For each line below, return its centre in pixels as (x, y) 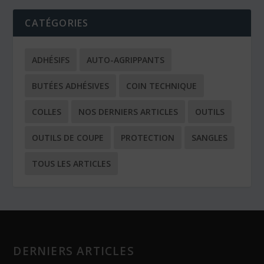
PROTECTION (148, 137)
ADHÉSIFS (51, 60)
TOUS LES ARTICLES (72, 163)
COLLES (47, 111)
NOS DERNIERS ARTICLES (128, 111)
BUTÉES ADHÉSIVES (71, 85)
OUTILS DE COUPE (68, 137)
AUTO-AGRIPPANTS (126, 60)
